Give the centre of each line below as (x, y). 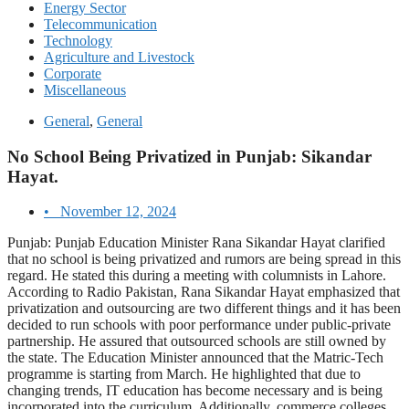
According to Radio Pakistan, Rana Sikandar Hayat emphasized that (204, 292)
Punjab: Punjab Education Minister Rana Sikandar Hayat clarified (196, 243)
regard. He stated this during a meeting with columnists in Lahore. (197, 276)
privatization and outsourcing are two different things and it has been (204, 309)
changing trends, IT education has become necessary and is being (195, 391)
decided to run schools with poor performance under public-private (199, 325)
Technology (78, 41)
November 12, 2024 (118, 212)
